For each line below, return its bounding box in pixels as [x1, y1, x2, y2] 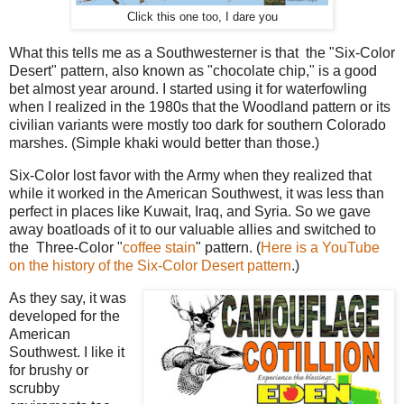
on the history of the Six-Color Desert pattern [9, 257, 291, 273]
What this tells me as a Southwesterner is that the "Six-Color [9, 45, 395, 60]
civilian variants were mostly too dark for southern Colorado [9, 117, 386, 133]
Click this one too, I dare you [126, 11, 278, 24]
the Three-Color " [9, 239, 123, 255]
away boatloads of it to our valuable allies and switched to [9, 221, 376, 237]
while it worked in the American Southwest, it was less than [9, 185, 384, 201]
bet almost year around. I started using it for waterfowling [9, 81, 367, 96]
